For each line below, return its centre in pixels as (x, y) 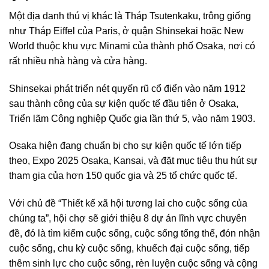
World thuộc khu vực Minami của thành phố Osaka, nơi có (132, 46)
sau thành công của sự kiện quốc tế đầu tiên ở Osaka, (124, 103)
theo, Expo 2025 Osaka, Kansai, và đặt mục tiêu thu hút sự (133, 161)
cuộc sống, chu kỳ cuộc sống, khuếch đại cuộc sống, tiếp (129, 249)
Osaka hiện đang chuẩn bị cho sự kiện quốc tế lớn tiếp (125, 146)
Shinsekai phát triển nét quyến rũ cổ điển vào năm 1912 (127, 88)
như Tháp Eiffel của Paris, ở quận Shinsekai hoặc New (126, 31)
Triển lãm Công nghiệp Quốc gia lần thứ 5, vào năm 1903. (132, 118)
